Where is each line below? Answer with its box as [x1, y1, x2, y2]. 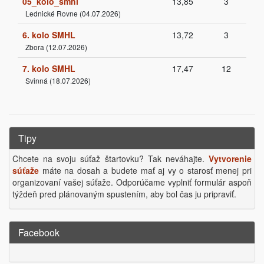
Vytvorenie [209, 153, 252, 164]
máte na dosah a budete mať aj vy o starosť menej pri [39, 164, 252, 176]
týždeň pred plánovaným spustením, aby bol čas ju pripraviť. [12, 188, 236, 200]
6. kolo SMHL [22, 29, 75, 41]
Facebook [18, 226, 60, 239]
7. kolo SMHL [22, 62, 75, 74]
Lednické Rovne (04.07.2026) [25, 8, 121, 18]
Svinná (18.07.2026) [25, 75, 91, 85]
